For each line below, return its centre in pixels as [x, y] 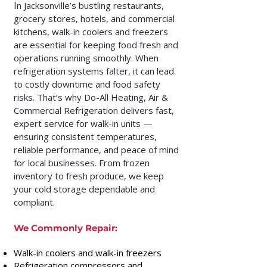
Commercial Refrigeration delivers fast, [94, 110]
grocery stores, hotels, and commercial [94, 18]
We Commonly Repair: [66, 228]
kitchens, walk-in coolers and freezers [91, 32]
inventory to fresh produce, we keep [89, 176]
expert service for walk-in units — [83, 123]
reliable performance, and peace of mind [96, 150]
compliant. [34, 202]
